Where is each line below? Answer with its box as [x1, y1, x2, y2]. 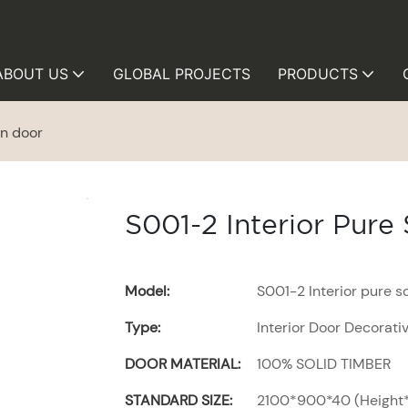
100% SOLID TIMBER [257, 354, 391, 374]
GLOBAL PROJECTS [113, 65, 250, 83]
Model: [125, 281, 169, 301]
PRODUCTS [278, 65, 358, 83]
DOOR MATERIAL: [125, 354, 240, 374]
